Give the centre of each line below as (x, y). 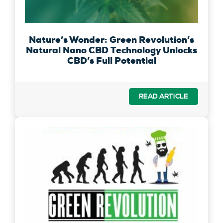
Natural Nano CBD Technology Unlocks (111, 51)
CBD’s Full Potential (111, 61)
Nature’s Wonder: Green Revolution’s (111, 40)
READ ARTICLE (164, 97)
